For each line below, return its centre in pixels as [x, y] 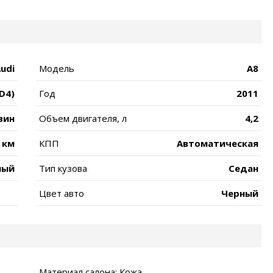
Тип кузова [63, 168]
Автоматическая [218, 143]
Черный [240, 193]
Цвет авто [62, 193]
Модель [57, 68]
